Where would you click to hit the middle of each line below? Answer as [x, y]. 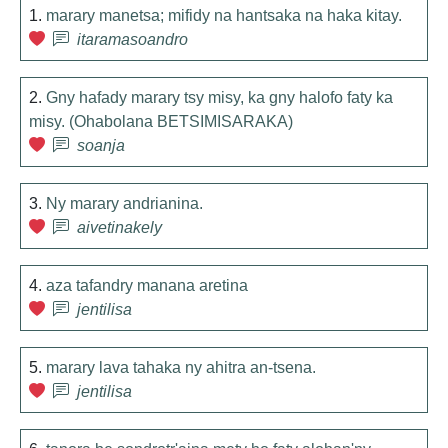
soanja [101, 145]
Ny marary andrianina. [124, 203]
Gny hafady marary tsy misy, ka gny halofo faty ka [219, 97]
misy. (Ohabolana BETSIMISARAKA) [161, 121]
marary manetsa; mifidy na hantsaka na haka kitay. [224, 15]
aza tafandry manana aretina [147, 285]
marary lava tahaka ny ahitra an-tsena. [181, 367]
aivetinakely [119, 227]
